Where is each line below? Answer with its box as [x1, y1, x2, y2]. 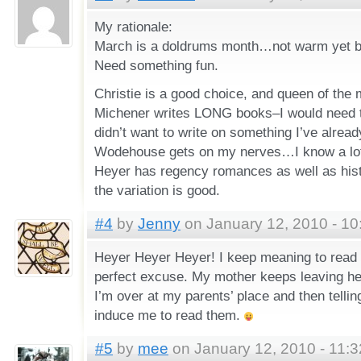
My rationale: [93, 19, 172, 35]
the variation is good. [93, 182, 220, 199]
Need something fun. [93, 57, 218, 74]
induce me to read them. [93, 306, 244, 323]
